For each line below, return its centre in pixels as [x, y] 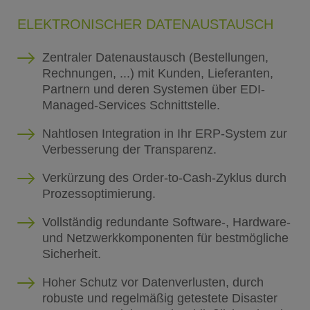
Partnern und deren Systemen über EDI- [153, 89]
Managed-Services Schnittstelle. [131, 105]
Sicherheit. [71, 254]
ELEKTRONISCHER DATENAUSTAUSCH [145, 24]
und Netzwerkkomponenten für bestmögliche [165, 238]
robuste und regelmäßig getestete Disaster [159, 298]
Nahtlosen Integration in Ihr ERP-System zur [164, 133]
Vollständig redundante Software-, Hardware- [166, 222]
